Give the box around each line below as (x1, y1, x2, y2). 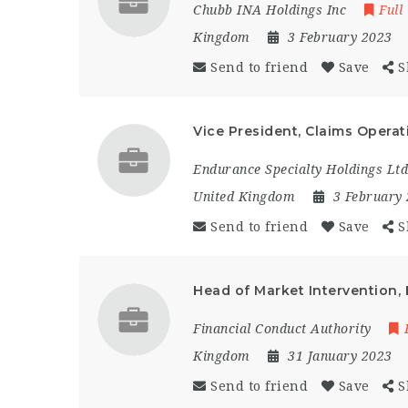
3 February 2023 (288, 29, 396, 45)
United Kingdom (193, 189, 295, 204)
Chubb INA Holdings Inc (193, 2, 346, 17)
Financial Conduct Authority (193, 321, 372, 336)
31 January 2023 (288, 348, 396, 363)
